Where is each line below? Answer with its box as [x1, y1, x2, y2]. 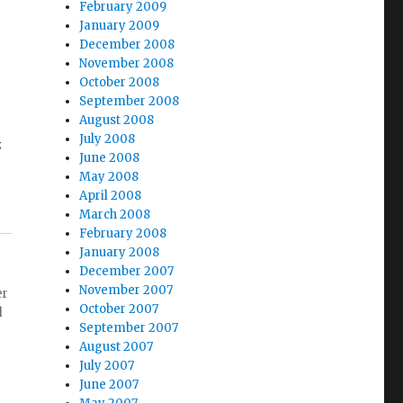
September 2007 [79, 320, 179, 336]
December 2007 [79, 264, 175, 279]
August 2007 [79, 339, 154, 354]
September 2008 [79, 94, 180, 109]
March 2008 [79, 207, 151, 222]
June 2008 [79, 150, 140, 166]
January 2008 [79, 245, 160, 260]
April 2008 [79, 188, 142, 203]
